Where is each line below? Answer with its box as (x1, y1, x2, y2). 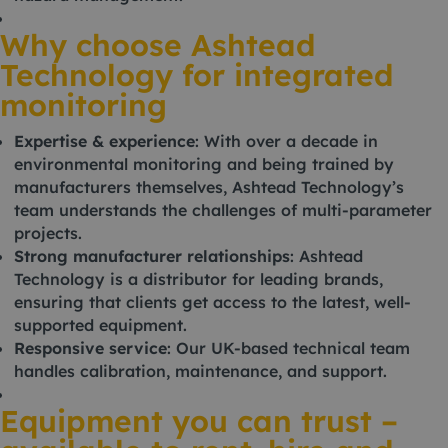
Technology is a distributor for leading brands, (14, 269, 383, 289)
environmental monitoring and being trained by (14, 154, 394, 174)
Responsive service (14, 338, 167, 358)
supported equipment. (14, 315, 187, 335)
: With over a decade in (195, 131, 378, 151)
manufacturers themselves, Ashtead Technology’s (14, 177, 404, 197)
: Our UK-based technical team (167, 338, 410, 358)
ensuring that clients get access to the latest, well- (14, 292, 411, 312)
